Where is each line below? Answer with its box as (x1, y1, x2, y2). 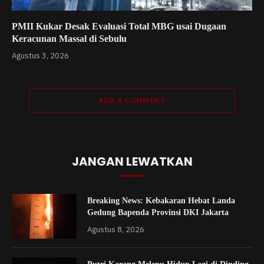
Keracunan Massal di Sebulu (12, 34, 127, 44)
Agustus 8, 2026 (87, 225, 144, 235)
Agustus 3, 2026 (12, 51, 69, 61)
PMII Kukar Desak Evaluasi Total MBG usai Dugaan (12, 21, 226, 32)
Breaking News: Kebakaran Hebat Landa (87, 196, 235, 206)
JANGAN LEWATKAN (71, 153, 193, 170)
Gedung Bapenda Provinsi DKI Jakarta (87, 208, 229, 217)
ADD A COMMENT (98, 95, 166, 106)
